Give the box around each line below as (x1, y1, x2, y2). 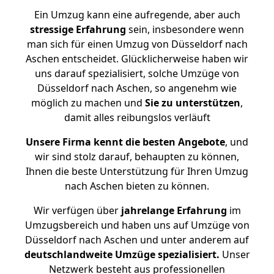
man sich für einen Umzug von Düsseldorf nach (26, 37, 248, 51)
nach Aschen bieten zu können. (65, 179, 209, 193)
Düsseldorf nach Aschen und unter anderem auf (25, 233, 249, 246)
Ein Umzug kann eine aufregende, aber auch (34, 8, 240, 21)
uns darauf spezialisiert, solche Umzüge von (35, 67, 239, 80)
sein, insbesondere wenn (126, 23, 244, 36)
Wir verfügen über (33, 204, 119, 217)
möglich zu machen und (31, 96, 145, 109)
